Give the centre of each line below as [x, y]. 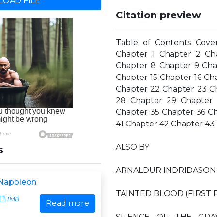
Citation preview [158, 15]
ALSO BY [132, 147]
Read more [68, 203]
